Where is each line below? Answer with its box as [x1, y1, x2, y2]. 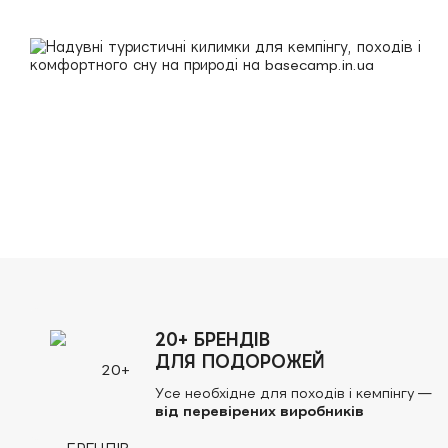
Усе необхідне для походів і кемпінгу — [155, 386, 432, 401]
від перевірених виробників [155, 404, 364, 419]
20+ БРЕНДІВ [155, 330, 270, 349]
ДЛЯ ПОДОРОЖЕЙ [155, 352, 325, 371]
